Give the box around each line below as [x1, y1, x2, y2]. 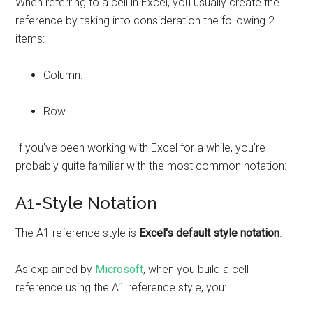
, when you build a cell [143, 263, 249, 276]
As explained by [15, 263, 96, 276]
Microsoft [95, 263, 144, 276]
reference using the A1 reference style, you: [15, 281, 227, 294]
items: [15, 32, 45, 45]
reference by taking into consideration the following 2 [15, 14, 275, 27]
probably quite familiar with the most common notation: [15, 159, 287, 173]
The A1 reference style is [15, 226, 140, 240]
